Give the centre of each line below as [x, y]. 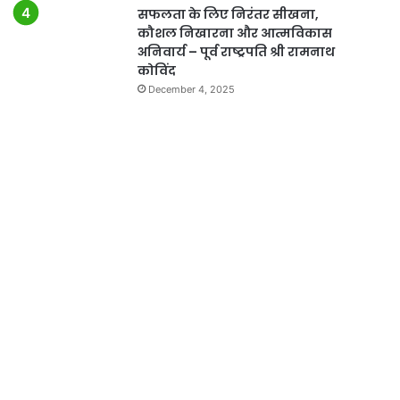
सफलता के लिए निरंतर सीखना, [228, 14]
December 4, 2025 [191, 89]
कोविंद [156, 70]
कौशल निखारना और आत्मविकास [234, 33]
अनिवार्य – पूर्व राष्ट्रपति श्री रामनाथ [236, 51]
